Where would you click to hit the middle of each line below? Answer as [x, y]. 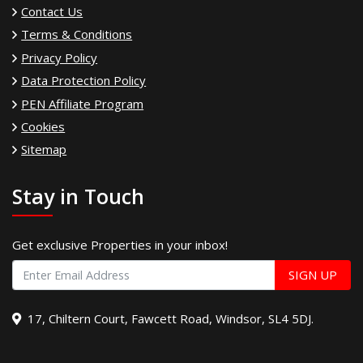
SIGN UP [313, 275]
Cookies [43, 126]
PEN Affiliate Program [83, 103]
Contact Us [52, 11]
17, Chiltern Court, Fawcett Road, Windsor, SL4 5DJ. [171, 318]
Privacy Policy [60, 57]
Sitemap [44, 149]
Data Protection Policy [84, 81]
